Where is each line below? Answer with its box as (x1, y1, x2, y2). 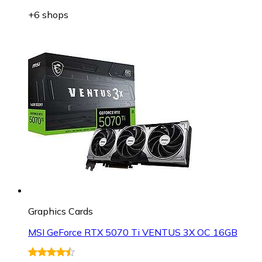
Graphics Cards (28, 205, 93, 217)
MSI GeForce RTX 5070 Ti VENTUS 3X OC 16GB (28, 226, 237, 238)
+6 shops (28, 8, 68, 20)
